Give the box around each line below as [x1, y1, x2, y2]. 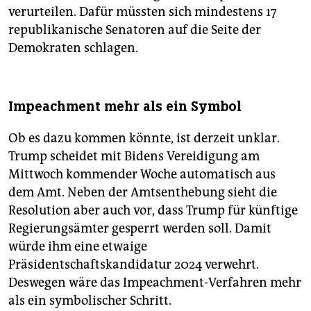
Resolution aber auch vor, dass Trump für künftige [8, 202, 298, 218]
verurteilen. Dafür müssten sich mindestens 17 [8, 3, 277, 19]
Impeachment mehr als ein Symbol [8, 97, 242, 115]
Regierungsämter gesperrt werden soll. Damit [8, 220, 271, 236]
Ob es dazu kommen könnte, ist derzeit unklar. [8, 130, 280, 146]
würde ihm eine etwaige [8, 238, 147, 254]
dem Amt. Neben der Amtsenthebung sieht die [8, 184, 277, 200]
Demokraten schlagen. [8, 40, 138, 56]
